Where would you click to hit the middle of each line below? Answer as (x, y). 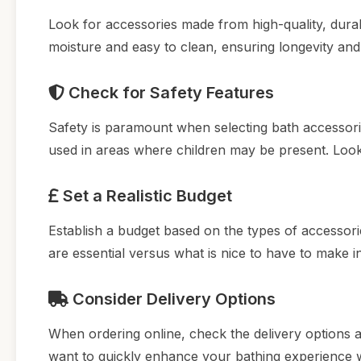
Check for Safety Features (169, 92)
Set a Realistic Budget (145, 195)
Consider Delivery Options (172, 299)
